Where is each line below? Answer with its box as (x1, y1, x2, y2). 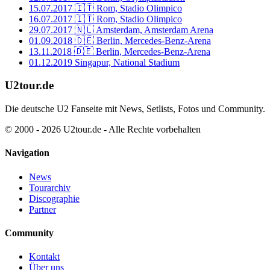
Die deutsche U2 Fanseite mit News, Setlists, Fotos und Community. (5, 104, 265, 115)
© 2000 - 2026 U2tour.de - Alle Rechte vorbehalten (5, 124, 201, 135)
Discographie (29, 193, 80, 204)
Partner (29, 204, 56, 215)
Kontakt (29, 251, 60, 262)
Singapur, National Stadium (75, 57, 180, 67)
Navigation (5, 148, 49, 159)
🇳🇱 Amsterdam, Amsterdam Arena (75, 24, 213, 35)
